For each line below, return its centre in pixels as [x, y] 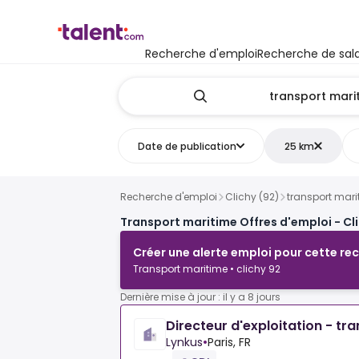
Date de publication [187, 146]
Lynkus [184, 343]
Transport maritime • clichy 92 [207, 269]
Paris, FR [229, 343]
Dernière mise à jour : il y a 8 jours [200, 297]
